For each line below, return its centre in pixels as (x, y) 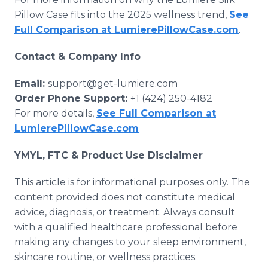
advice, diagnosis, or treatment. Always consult (125, 212)
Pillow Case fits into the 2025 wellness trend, (122, 15)
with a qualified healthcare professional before (126, 227)
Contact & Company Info (77, 57)
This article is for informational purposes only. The (132, 182)
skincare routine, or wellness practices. (106, 257)
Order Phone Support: (72, 98)
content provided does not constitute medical (125, 197)
